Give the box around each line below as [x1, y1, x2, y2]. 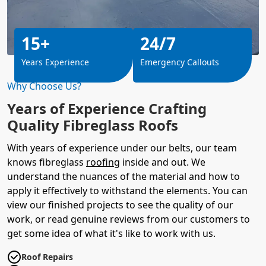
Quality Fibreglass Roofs [7, 115, 178, 135]
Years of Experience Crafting [7, 98, 207, 118]
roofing [86, 155, 120, 169]
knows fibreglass [7, 155, 86, 169]
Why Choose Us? [7, 79, 81, 93]
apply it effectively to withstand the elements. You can [7, 183, 248, 197]
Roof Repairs [21, 251, 73, 262]
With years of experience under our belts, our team [7, 141, 237, 154]
